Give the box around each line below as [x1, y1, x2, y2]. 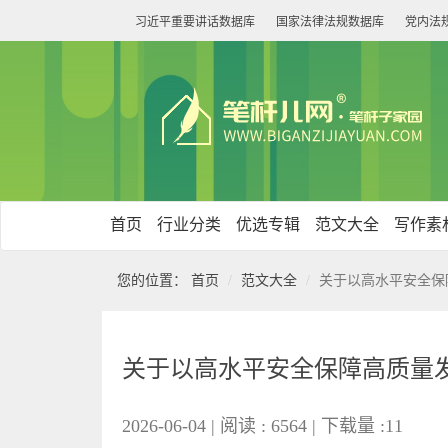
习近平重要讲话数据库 [135, 15, 255, 29]
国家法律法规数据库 [276, 15, 384, 29]
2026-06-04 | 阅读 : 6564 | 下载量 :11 [122, 416, 408, 436]
